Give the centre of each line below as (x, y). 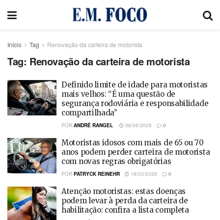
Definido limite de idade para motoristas (135, 85)
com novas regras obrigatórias (116, 161)
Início (14, 44)
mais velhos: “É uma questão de (118, 94)
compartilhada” (89, 113)
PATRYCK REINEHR (97, 174)
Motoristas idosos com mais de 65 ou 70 (133, 143)
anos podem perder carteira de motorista (136, 152)
